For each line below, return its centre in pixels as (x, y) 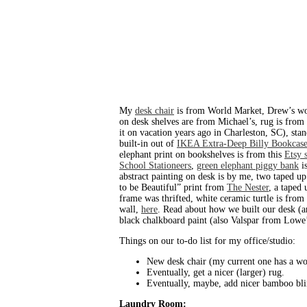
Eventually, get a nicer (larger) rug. (216, 273)
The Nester (248, 188)
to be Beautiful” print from (173, 188)
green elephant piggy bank (248, 166)
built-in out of (148, 144)
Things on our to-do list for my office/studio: (207, 241)
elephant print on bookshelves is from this (202, 155)
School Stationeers (155, 166)
